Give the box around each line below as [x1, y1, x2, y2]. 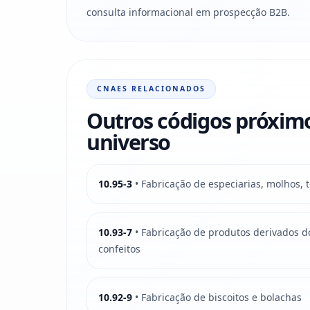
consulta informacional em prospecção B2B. [86, 5, 290, 19]
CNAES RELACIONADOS [97, 83, 206, 93]
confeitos [98, 241, 140, 255]
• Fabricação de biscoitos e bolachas [132, 290, 302, 304]
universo [86, 127, 171, 156]
